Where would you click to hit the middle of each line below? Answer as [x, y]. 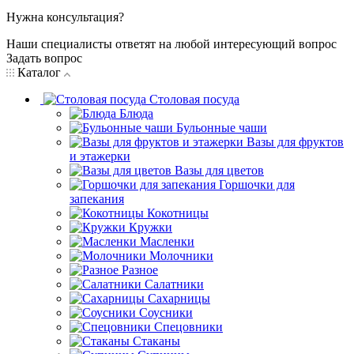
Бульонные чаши [222, 127]
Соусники [166, 312]
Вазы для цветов [219, 170]
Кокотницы [178, 213]
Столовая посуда [194, 99]
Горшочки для [257, 184]
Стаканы [156, 341]
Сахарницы [179, 298]
